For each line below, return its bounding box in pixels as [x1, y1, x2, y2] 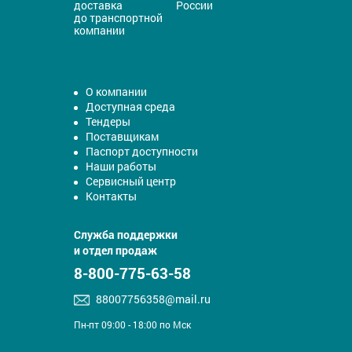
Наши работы [86, 159, 156, 174]
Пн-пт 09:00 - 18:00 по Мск [74, 318, 191, 332]
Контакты [86, 189, 137, 204]
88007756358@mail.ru [96, 291, 211, 307]
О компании [86, 84, 147, 100]
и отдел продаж [74, 243, 157, 258]
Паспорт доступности [86, 144, 198, 159]
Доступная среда [86, 99, 175, 115]
